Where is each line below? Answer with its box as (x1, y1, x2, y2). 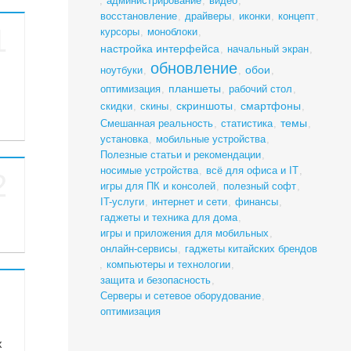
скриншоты (175, 100, 233, 113)
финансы (234, 196, 278, 208)
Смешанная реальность (100, 118, 213, 130)
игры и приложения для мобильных (100, 227, 269, 240)
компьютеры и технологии (106, 259, 230, 271)
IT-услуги (100, 196, 144, 208)
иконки (238, 10, 270, 23)
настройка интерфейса (100, 42, 219, 56)
